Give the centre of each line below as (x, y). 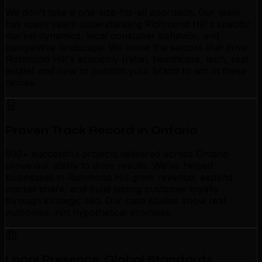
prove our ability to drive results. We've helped (109, 165)
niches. (21, 83)
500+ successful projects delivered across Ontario (117, 154)
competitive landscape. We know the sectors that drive (126, 48)
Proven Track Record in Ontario (101, 130)
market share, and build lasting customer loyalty (112, 189)
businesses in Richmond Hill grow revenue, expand (119, 177)
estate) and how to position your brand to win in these (126, 71)
